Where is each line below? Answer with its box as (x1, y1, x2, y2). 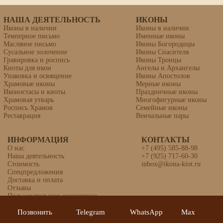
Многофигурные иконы (135, 96, 207, 104)
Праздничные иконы (135, 88, 198, 96)
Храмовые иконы (3, 80, 55, 88)
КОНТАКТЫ (141, 135, 190, 144)
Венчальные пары (135, 112, 189, 120)
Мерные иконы (135, 80, 181, 88)
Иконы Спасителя (135, 48, 189, 56)
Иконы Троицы (135, 56, 181, 64)
